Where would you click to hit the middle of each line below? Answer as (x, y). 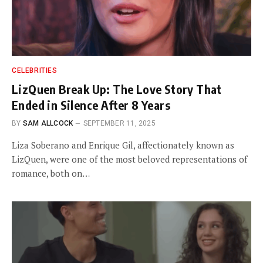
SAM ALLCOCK (48, 123)
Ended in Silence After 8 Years (91, 105)
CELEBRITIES (35, 70)
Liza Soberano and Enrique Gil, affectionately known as (123, 145)
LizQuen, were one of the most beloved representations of (129, 159)
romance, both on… (51, 173)
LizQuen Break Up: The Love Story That (117, 89)
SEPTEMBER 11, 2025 (119, 123)
